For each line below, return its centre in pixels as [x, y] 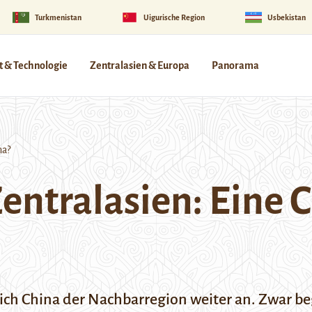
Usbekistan [286, 17]
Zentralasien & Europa [140, 65]
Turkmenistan [58, 17]
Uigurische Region [174, 17]
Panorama [235, 65]
